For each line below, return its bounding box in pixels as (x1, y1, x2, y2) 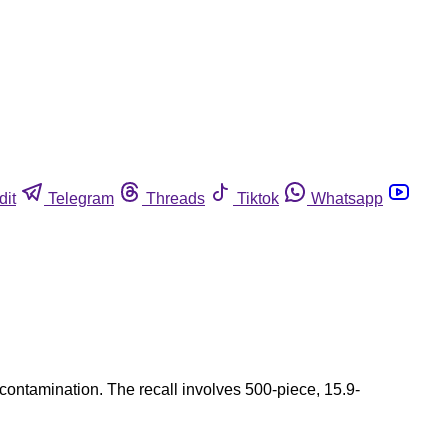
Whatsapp (311, 189, 383, 207)
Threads (146, 189, 205, 207)
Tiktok (237, 189, 279, 207)
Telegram (48, 189, 114, 207)
